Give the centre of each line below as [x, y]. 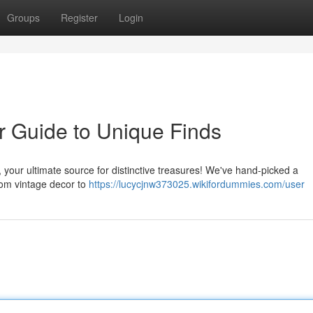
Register [79, 17]
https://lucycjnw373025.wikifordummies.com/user [197, 184]
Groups [23, 17]
